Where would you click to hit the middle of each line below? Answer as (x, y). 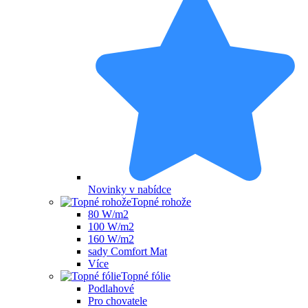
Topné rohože (161, 202)
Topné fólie (146, 276)
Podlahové (111, 289)
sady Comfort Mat (128, 252)
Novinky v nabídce (130, 190)
